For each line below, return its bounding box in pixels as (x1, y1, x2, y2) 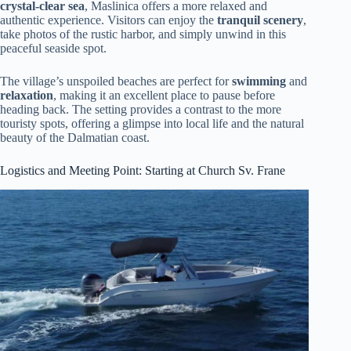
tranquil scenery (217, 13, 303, 27)
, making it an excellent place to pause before (53, 89, 275, 103)
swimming (232, 74, 286, 89)
